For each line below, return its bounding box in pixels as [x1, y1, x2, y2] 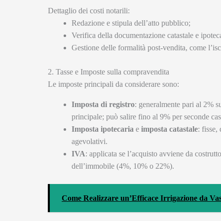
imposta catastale [141, 125, 198, 134]
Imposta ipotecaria [72, 125, 134, 134]
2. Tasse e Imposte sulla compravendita [48, 68, 169, 76]
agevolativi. [72, 137, 108, 146]
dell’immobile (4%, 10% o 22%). [72, 162, 174, 171]
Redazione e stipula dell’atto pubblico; [72, 19, 190, 28]
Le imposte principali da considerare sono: [48, 80, 179, 89]
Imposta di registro [72, 100, 135, 109]
